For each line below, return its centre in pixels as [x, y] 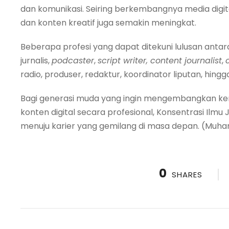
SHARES [187, 174]
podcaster [73, 60]
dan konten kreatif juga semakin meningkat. [108, 22]
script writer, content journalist [160, 60]
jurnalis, [36, 60]
